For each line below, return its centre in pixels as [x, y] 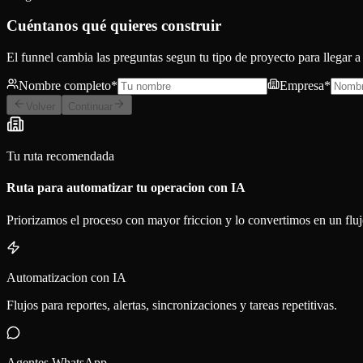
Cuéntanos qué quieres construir [114, 26]
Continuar [90, 106]
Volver [41, 106]
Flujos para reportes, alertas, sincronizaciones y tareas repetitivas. [172, 305]
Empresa [302, 85]
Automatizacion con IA [66, 277]
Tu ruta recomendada [60, 156]
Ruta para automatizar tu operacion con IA [126, 188]
